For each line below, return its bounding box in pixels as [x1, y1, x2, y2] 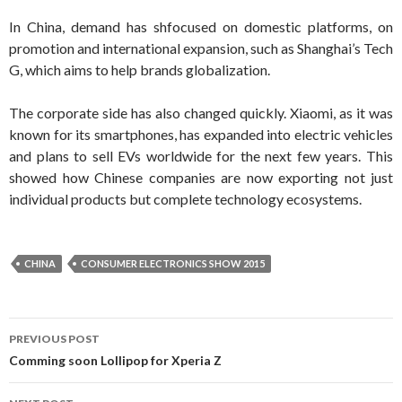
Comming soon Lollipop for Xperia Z [9, 353, 222, 369]
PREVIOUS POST [9, 332, 100, 346]
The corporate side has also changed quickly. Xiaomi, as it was [9, 104, 393, 122]
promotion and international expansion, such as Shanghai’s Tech [9, 39, 393, 57]
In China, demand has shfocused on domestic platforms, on [9, 18, 393, 36]
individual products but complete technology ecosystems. [9, 190, 362, 208]
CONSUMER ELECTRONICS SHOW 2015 [81, 258, 265, 270]
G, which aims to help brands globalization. [9, 61, 270, 79]
